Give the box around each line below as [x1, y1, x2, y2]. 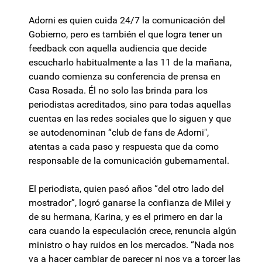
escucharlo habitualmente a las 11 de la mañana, [29, 57, 232, 68]
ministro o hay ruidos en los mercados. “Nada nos [29, 239, 234, 251]
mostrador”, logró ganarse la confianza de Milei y [29, 197, 231, 209]
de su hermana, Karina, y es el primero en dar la [29, 211, 223, 223]
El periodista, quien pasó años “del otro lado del [29, 183, 224, 195]
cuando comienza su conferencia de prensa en [29, 71, 220, 82]
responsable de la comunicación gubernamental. [29, 155, 232, 167]
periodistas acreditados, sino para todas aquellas [29, 99, 231, 111]
